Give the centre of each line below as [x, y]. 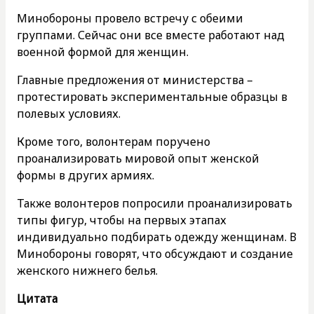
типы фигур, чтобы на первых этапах [122, 220]
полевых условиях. [69, 114]
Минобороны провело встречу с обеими [130, 18]
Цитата [37, 299]
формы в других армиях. [86, 175]
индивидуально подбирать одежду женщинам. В [157, 237]
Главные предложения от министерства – [135, 80]
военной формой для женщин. [103, 52]
